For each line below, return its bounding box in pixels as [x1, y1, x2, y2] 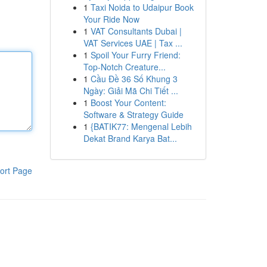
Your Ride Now [83, 13, 139, 25]
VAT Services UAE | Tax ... [83, 37, 182, 49]
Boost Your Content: [90, 97, 166, 108]
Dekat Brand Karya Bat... [83, 132, 177, 144]
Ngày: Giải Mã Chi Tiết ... [83, 85, 178, 97]
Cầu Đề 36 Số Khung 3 [90, 73, 178, 85]
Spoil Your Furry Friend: [90, 49, 181, 61]
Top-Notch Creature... [83, 61, 166, 73]
